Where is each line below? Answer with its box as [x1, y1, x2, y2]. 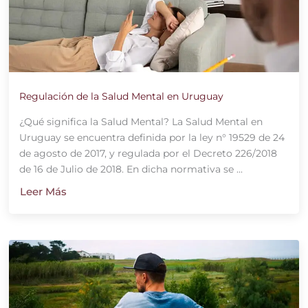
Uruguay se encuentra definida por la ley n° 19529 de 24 [19, 131, 285, 144]
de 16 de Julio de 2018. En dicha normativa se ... [19, 162, 243, 175]
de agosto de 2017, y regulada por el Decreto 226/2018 [19, 146, 277, 159]
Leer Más [19, 184, 67, 198]
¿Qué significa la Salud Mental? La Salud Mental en [19, 115, 263, 128]
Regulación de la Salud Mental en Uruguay [19, 89, 223, 102]
